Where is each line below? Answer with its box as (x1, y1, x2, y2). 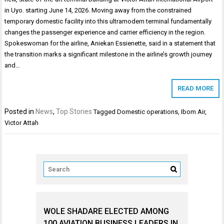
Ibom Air (181, 108, 205, 116)
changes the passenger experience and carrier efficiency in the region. (4, 28, 206, 36)
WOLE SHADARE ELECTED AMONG (43, 206, 169, 216)
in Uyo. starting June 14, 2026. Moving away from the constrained (4, 6, 192, 14)
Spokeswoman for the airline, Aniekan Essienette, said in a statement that (4, 39, 216, 47)
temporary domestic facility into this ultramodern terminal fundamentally (4, 17, 212, 25)
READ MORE (177, 84, 213, 92)
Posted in (4, 107, 36, 116)
